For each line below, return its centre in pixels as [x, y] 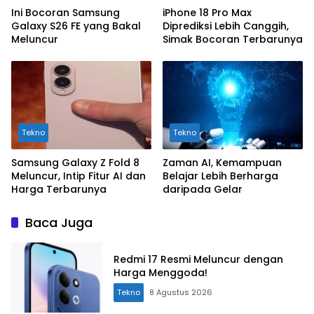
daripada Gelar [203, 189]
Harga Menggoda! [161, 272]
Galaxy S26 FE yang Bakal [76, 26]
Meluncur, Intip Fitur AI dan [78, 176]
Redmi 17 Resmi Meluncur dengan [198, 259]
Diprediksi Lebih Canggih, [226, 26]
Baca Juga [59, 222]
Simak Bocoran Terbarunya [233, 40]
